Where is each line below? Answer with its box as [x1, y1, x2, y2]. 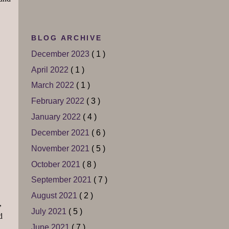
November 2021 [31, 144, 91, 153]
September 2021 [31, 175, 94, 185]
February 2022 [31, 97, 86, 106]
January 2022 [31, 112, 83, 122]
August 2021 [31, 191, 79, 200]
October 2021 [31, 159, 82, 169]
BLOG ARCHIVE [31, 34, 102, 42]
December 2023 [31, 49, 91, 58]
